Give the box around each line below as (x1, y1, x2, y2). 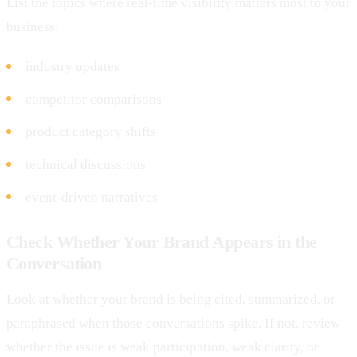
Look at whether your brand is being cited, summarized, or (6, 291, 335, 307)
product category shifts (25, 124, 156, 139)
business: (6, 18, 59, 34)
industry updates (25, 58, 120, 74)
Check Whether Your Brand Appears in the (6, 231, 317, 252)
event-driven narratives (25, 189, 158, 205)
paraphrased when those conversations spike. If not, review (6, 315, 340, 331)
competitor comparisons (25, 91, 162, 107)
